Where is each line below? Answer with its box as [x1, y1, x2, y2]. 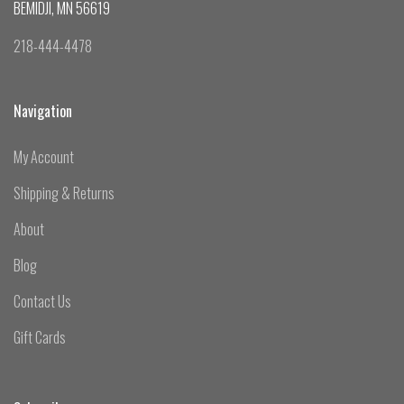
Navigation [14, 99, 72, 122]
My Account [14, 145, 74, 168]
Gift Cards [14, 326, 66, 348]
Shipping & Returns [14, 181, 115, 204]
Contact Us [14, 289, 71, 312]
